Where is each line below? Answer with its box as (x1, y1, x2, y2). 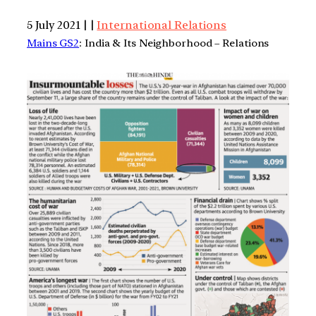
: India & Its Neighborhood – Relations (79, 36, 269, 49)
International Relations (97, 18, 227, 32)
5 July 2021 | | (27, 18, 97, 32)
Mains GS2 (27, 36, 80, 49)
